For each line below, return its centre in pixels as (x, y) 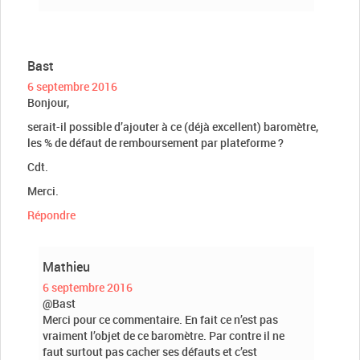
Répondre (51, 215)
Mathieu (66, 266)
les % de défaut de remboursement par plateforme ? (155, 142)
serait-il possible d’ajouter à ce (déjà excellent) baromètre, (173, 126)
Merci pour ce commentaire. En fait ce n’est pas (160, 319)
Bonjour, (48, 102)
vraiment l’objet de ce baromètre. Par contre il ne (164, 335)
